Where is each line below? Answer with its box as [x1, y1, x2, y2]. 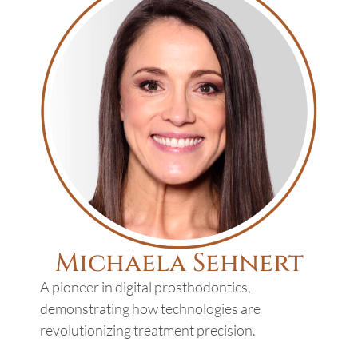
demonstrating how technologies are [40, 300, 261, 318]
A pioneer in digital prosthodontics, [40, 278, 251, 296]
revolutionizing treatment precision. [40, 321, 256, 340]
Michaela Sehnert [54, 246, 304, 281]
